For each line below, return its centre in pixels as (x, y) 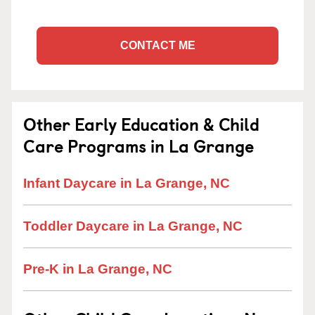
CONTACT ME (157, 45)
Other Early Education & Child (141, 124)
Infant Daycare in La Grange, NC (127, 183)
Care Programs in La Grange (139, 146)
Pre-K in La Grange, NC (98, 269)
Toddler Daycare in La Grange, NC (133, 226)
